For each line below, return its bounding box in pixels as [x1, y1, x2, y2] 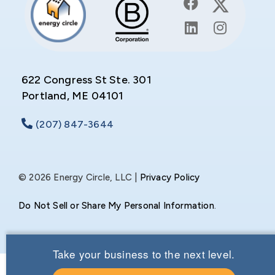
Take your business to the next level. [52, 246, 235, 262]
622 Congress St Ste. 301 [21, 73, 152, 87]
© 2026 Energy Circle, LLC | [18, 172, 140, 184]
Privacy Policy [139, 172, 200, 184]
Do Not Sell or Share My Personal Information [18, 200, 214, 212]
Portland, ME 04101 [21, 89, 124, 103]
